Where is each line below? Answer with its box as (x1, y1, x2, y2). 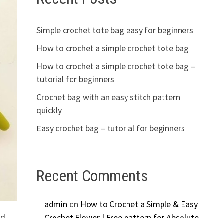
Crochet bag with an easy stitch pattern (36, 91, 180, 103)
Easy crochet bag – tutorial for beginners (36, 122, 185, 134)
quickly (36, 104, 62, 116)
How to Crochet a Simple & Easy (80, 199, 198, 210)
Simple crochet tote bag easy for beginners (36, 24, 193, 36)
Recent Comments (36, 166, 148, 185)
